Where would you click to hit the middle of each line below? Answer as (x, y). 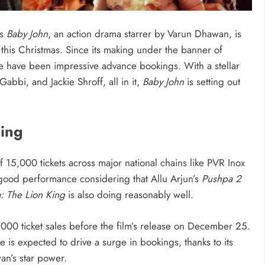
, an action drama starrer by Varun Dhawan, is (145, 33)
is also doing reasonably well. (129, 195)
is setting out (212, 81)
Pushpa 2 (222, 179)
